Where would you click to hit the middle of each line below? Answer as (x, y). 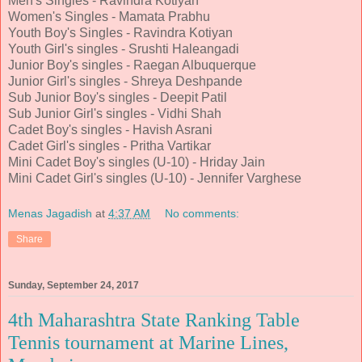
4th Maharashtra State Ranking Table (154, 320)
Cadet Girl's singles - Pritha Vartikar (109, 146)
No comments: (202, 213)
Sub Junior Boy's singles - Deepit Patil (118, 98)
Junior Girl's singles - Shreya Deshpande (125, 82)
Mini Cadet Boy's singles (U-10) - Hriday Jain (137, 162)
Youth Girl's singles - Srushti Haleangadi (124, 49)
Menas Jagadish (50, 213)
